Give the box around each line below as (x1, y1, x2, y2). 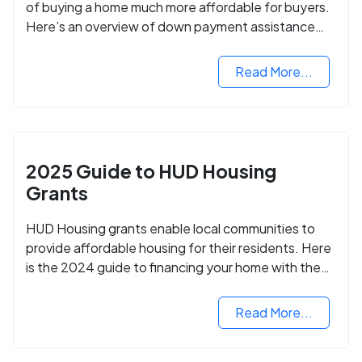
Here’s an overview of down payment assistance (26, 17, 315, 35)
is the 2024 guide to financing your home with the (26, 258, 321, 276)
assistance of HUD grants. (26, 277, 183, 295)
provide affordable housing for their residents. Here (26, 238, 331, 256)
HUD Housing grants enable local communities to (26, 219, 315, 237)
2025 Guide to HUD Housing (26, 158, 276, 183)
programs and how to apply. (26, 36, 191, 54)
